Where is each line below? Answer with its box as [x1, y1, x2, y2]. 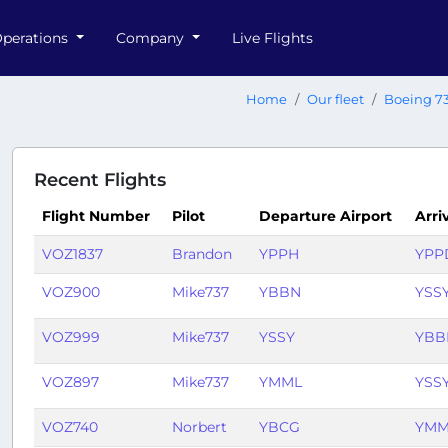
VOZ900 [41, 283, 100, 301]
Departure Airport [258, 207, 392, 225]
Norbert [171, 418, 227, 436]
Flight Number [41, 207, 150, 225]
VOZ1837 [41, 245, 103, 263]
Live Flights [231, 28, 313, 47]
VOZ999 [41, 328, 100, 346]
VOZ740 [41, 418, 98, 436]
